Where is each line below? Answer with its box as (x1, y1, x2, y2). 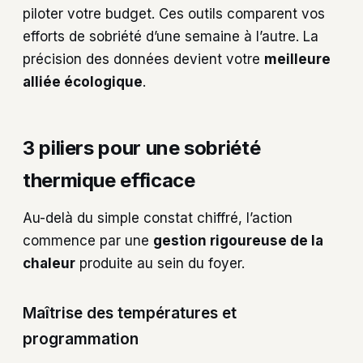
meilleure (264, 50, 331, 67)
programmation (23, 330, 139, 349)
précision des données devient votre (23, 50, 264, 67)
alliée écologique (23, 73, 143, 90)
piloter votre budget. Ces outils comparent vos (23, 5, 325, 22)
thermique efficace (23, 168, 195, 192)
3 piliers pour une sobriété (23, 135, 261, 160)
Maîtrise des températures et (23, 304, 237, 323)
